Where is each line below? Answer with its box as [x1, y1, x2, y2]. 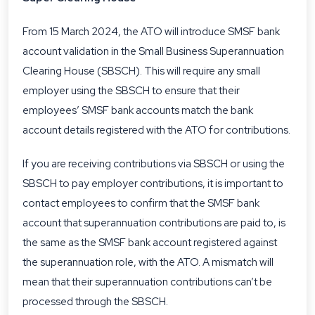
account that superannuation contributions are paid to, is [22, 216, 285, 230]
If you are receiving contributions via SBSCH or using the [22, 157, 285, 171]
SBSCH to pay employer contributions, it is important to [22, 176, 283, 191]
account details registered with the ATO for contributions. [22, 123, 290, 137]
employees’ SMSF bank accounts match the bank [22, 103, 253, 117]
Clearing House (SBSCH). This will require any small [22, 64, 260, 78]
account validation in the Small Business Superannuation [22, 44, 284, 58]
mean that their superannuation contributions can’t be [22, 275, 272, 289]
